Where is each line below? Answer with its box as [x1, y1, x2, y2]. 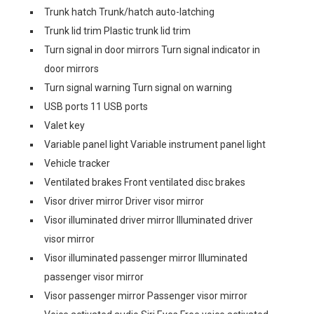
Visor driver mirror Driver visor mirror [44, 196, 204, 207]
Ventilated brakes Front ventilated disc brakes [44, 177, 245, 188]
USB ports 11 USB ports [44, 101, 148, 112]
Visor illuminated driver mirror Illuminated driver [44, 214, 253, 226]
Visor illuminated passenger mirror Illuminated [44, 252, 247, 264]
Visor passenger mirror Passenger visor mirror [44, 290, 247, 301]
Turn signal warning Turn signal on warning [44, 82, 232, 93]
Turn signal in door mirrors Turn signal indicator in [44, 44, 260, 55]
